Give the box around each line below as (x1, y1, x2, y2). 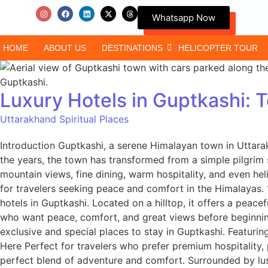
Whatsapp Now (152, 12, 215, 23)
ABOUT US (44, 43, 86, 53)
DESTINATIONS (102, 43, 163, 53)
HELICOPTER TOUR (178, 43, 258, 53)
